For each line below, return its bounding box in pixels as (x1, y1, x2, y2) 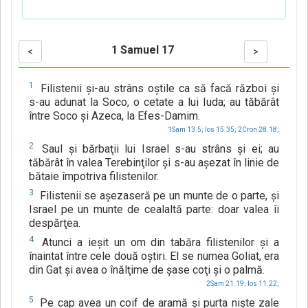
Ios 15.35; (205, 126, 236, 134)
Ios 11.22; (247, 280, 279, 288)
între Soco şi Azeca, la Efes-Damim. (29, 109, 200, 123)
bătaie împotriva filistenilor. (29, 170, 159, 184)
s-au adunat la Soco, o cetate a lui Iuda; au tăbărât (29, 96, 279, 109)
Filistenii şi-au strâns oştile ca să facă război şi (36, 82, 279, 96)
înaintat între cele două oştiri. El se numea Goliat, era (29, 250, 279, 263)
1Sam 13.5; (168, 126, 203, 134)
